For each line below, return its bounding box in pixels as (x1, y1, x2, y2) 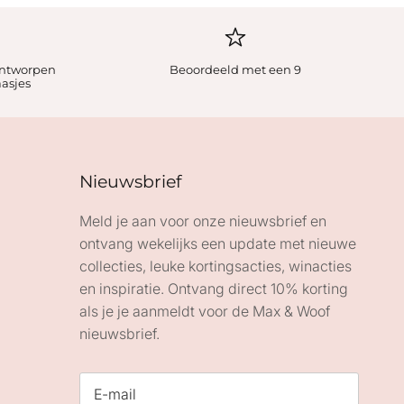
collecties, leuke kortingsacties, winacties (79, 256, 352, 275)
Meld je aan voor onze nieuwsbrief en (79, 211, 326, 230)
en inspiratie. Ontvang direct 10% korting (79, 279, 348, 298)
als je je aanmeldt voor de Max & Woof (79, 301, 330, 320)
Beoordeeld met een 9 (170, 61, 302, 77)
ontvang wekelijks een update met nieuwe (79, 234, 356, 252)
